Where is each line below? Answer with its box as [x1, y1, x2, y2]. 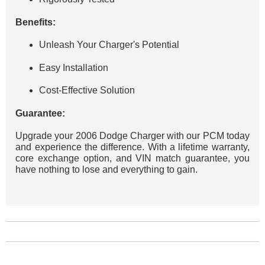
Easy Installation [39, 62, 109, 73]
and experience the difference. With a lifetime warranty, [15, 142, 250, 153]
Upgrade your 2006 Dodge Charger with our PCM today [15, 131, 250, 141]
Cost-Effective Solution [39, 85, 135, 96]
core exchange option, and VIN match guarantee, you [15, 153, 250, 164]
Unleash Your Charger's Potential [39, 40, 180, 50]
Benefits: [15, 17, 56, 27]
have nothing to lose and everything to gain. [15, 164, 198, 175]
